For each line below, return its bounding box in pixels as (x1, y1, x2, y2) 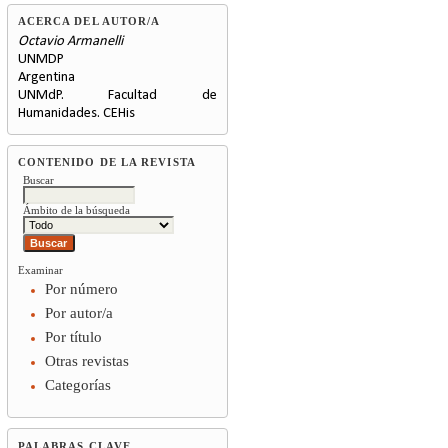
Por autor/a (45, 305, 114, 322)
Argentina (17, 69, 75, 85)
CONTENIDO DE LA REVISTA (17, 156, 196, 169)
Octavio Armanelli (17, 33, 123, 49)
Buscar (22, 173, 54, 186)
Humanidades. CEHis (17, 105, 135, 121)
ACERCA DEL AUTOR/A (17, 15, 161, 28)
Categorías (45, 377, 112, 394)
